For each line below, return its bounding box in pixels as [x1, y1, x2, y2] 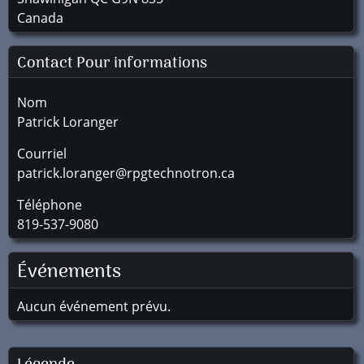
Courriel [17, 145, 67, 162]
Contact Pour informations [17, 50, 207, 76]
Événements [17, 257, 121, 288]
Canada [17, 9, 63, 27]
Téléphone [17, 196, 82, 214]
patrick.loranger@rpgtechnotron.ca [17, 164, 235, 182]
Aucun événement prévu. [17, 297, 171, 315]
